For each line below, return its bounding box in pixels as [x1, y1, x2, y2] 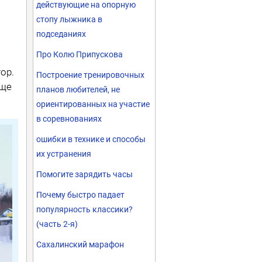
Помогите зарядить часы [36, 170, 133, 179]
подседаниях [36, 29, 86, 39]
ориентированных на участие [36, 99, 150, 109]
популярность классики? [36, 205, 133, 214]
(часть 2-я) [36, 219, 78, 229]
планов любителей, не [36, 85, 120, 94]
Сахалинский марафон [36, 240, 124, 249]
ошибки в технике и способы [36, 135, 146, 144]
